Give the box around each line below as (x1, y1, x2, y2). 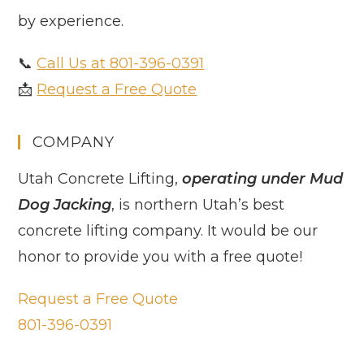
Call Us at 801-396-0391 (37, 54, 205, 73)
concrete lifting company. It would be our (18, 222, 318, 240)
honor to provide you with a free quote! (18, 248, 303, 266)
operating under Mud (182, 170, 344, 188)
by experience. (18, 12, 124, 31)
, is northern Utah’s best (111, 196, 285, 214)
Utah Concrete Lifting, (18, 170, 183, 188)
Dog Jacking (18, 196, 112, 214)
